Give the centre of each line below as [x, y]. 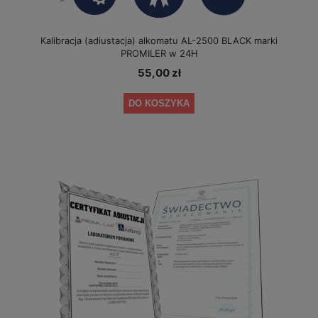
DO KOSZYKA [159, 103]
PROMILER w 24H [159, 54]
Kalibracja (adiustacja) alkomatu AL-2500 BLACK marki [159, 41]
